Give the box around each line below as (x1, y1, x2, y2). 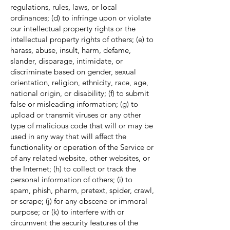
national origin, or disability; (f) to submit (10, 88, 149, 98)
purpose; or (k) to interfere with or (10, 207, 124, 217)
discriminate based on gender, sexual (10, 67, 136, 76)
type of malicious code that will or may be (10, 121, 153, 130)
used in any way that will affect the (10, 131, 126, 141)
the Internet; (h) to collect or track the (10, 164, 136, 174)
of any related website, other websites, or (10, 153, 150, 163)
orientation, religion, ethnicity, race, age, (10, 78, 148, 87)
